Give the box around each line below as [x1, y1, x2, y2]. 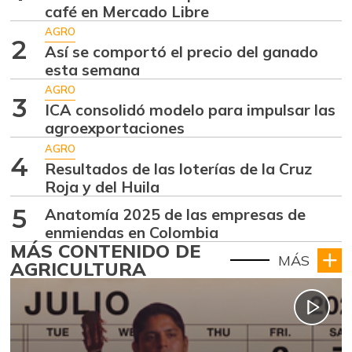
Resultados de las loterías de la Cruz [45, 158, 313, 178]
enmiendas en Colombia [45, 222, 219, 243]
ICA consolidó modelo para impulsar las [45, 100, 336, 120]
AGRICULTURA [10, 257, 146, 281]
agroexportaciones [45, 118, 185, 138]
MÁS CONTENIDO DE [10, 239, 200, 263]
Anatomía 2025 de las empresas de [45, 204, 306, 225]
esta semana [45, 60, 141, 80]
